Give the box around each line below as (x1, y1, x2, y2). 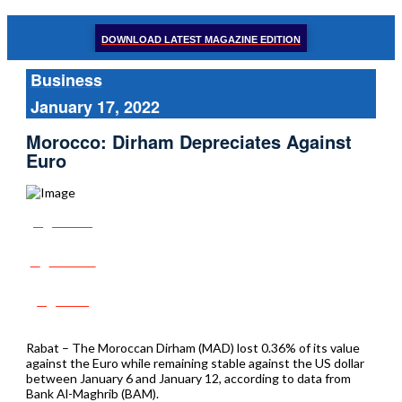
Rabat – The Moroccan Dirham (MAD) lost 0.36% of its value (25, 339, 360, 355)
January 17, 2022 (30, 95, 160, 118)
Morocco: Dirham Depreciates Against (25, 128, 352, 155)
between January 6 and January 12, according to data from (25, 370, 351, 386)
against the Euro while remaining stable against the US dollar (25, 354, 364, 371)
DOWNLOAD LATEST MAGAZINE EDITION (101, 33, 301, 45)
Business (30, 68, 102, 92)
